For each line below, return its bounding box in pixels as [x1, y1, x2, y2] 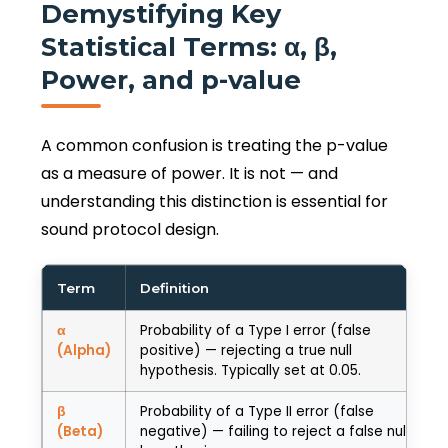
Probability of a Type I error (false [140, 321, 371, 341]
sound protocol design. [41, 218, 219, 242]
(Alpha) [57, 341, 111, 361]
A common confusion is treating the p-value [41, 134, 388, 158]
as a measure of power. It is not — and [41, 162, 338, 186]
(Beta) [57, 422, 103, 442]
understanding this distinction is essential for [41, 190, 388, 214]
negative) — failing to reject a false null [140, 422, 409, 442]
